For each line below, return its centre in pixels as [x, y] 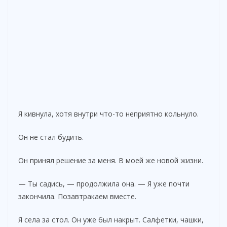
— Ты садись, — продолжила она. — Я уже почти [104, 183]
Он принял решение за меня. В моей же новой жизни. [111, 160]
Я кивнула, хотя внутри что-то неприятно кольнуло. [108, 113]
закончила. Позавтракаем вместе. [77, 196]
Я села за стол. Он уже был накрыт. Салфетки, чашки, [111, 219]
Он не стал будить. [51, 137]
